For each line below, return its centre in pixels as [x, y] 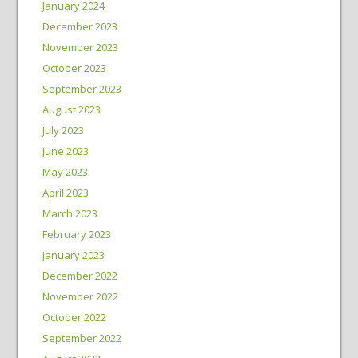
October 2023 [74, 68]
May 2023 [65, 172]
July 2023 [63, 130]
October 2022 [74, 317]
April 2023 [65, 193]
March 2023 [70, 213]
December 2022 [80, 276]
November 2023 [80, 47]
